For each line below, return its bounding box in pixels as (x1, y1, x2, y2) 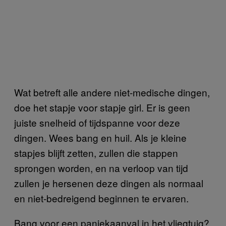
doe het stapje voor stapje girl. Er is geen (14, 100, 190, 115)
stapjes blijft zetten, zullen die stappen (14, 146, 178, 160)
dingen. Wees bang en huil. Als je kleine (14, 131, 187, 145)
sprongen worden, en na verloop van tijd (14, 161, 188, 175)
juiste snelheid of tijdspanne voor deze (14, 116, 180, 130)
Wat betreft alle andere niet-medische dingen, (14, 85, 210, 99)
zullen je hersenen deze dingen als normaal (14, 176, 203, 190)
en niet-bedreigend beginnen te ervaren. (14, 191, 189, 205)
